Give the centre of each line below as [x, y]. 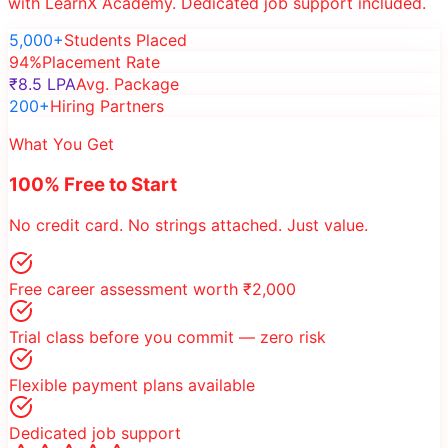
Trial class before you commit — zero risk [167, 336]
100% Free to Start [93, 184]
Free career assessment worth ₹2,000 [152, 288]
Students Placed [125, 40]
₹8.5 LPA [42, 84]
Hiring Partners [107, 106]
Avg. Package [127, 84]
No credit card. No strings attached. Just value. [188, 224]
